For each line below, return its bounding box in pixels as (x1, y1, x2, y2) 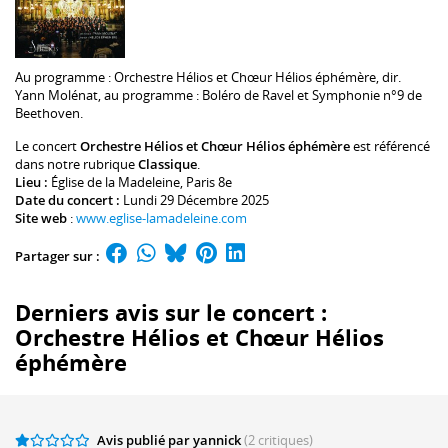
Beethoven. (15, 104, 83, 123)
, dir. (376, 68, 401, 87)
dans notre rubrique (15, 154, 138, 173)
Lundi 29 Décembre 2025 (123, 190, 269, 209)
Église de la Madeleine (51, 172, 180, 191)
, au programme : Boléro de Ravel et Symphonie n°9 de (98, 86, 422, 105)
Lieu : (15, 172, 51, 191)
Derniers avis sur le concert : (15, 297, 327, 327)
